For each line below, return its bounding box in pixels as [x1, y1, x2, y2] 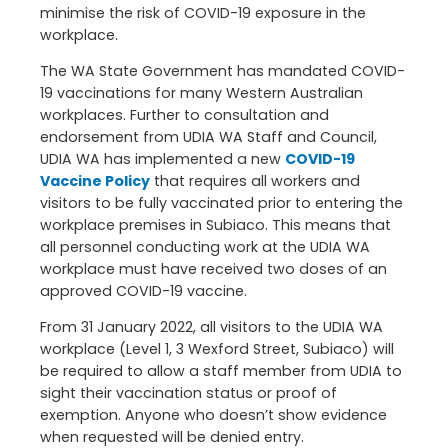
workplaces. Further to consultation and [40, 104, 329, 125]
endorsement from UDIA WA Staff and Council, [40, 126, 377, 147]
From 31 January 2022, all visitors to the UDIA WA [40, 317, 383, 338]
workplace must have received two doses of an [40, 258, 387, 279]
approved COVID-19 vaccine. [40, 280, 247, 301]
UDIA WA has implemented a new [40, 148, 285, 169]
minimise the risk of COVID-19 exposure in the [40, 2, 366, 23]
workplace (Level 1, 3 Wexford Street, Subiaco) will [40, 339, 394, 360]
